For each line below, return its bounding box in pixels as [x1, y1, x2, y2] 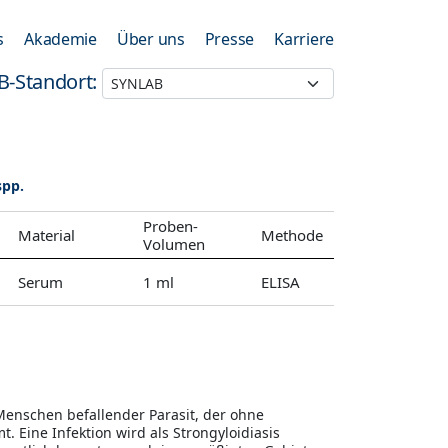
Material [18, 225, 75, 245]
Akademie [24, 28, 97, 50]
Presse [204, 28, 255, 50]
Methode [260, 225, 323, 245]
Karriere [274, 28, 334, 50]
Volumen [143, 234, 206, 254]
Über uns [116, 28, 185, 50]
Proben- [143, 216, 199, 236]
